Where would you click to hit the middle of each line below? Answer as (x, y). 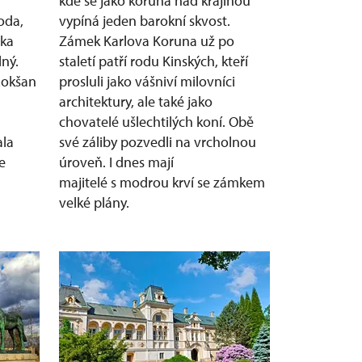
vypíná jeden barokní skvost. (145, 21)
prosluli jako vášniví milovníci (147, 81)
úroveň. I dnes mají (116, 162)
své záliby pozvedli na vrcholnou (158, 142)
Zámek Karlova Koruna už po (147, 41)
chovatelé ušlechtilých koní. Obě (156, 122)
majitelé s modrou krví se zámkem (162, 182)
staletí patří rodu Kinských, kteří (154, 61)
